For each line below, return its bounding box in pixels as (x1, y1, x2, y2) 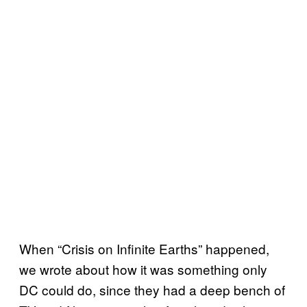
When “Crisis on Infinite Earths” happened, (19, 238, 269, 258)
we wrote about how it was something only (19, 259, 267, 278)
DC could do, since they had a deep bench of (19, 280, 285, 299)
